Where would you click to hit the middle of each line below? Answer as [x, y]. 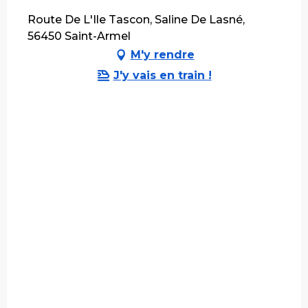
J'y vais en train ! [162, 75]
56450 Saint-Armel [79, 36]
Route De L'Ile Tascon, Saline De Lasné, [136, 19]
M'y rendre [162, 54]
